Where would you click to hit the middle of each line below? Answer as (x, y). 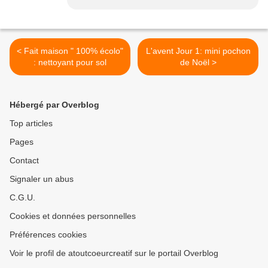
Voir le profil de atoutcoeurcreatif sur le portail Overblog (114, 253)
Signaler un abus (42, 179)
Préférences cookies (48, 235)
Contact (24, 161)
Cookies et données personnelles (73, 216)
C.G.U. (22, 198)
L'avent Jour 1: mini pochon (198, 51)
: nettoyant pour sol (70, 63)
